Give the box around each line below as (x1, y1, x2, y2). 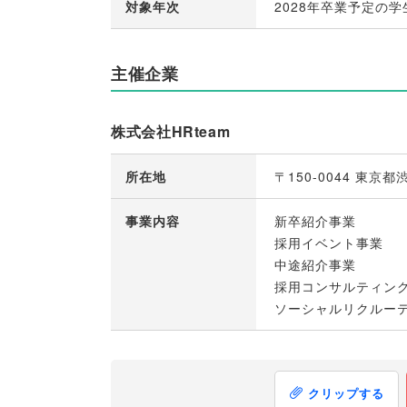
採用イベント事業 (274, 233, 383, 253)
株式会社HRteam (111, 121, 231, 143)
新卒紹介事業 (274, 212, 356, 231)
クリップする (308, 383, 385, 402)
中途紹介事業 (274, 255, 356, 274)
